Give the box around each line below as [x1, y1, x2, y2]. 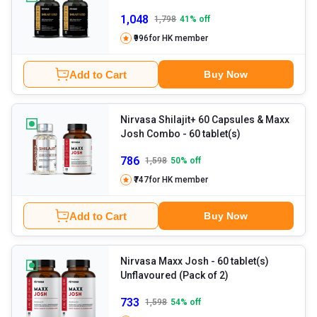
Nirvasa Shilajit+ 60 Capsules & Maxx [120, 114, 290, 126]
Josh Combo [120, 128, 181, 140]
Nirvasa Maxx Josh [120, 255, 209, 267]
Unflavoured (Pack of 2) [120, 270, 229, 282]
